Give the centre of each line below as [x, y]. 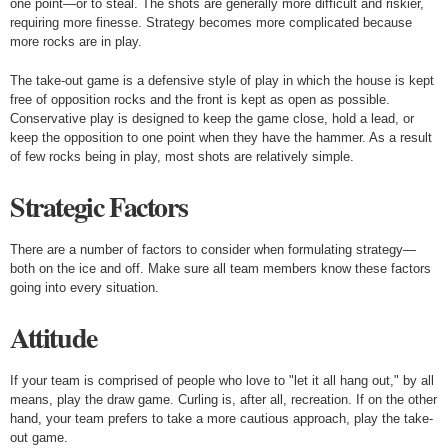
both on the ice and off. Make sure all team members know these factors [220, 268]
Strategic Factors [99, 206]
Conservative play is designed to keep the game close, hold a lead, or [212, 118]
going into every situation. [84, 287]
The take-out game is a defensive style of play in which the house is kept [222, 80]
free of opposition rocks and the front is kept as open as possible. [200, 99]
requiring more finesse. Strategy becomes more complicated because [211, 22]
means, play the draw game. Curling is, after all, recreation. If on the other [223, 399]
